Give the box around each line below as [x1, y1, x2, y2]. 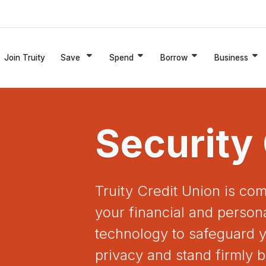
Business [214, 52, 248, 62]
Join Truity [4, 52, 45, 62]
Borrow [160, 52, 188, 62]
